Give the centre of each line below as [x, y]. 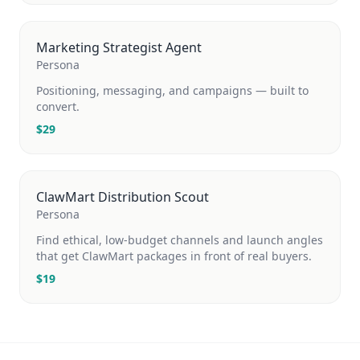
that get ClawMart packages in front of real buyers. [174, 256]
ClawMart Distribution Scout [123, 197]
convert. [58, 106]
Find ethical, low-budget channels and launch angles [180, 240]
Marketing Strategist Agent [119, 47]
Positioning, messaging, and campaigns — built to [172, 90]
